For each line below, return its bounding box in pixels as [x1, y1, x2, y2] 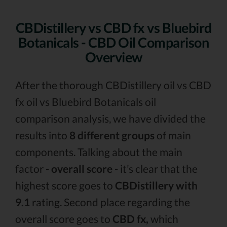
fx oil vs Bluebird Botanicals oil [15, 95, 156, 108]
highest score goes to [15, 179, 115, 192]
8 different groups [69, 129, 155, 141]
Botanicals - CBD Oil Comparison [18, 34, 209, 51]
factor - [15, 162, 51, 175]
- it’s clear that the [112, 162, 198, 175]
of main [155, 129, 191, 141]
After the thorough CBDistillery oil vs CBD [15, 79, 211, 91]
